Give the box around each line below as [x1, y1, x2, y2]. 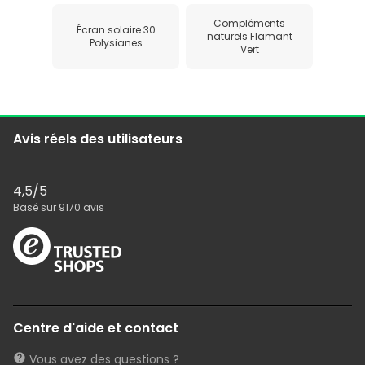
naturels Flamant [206, 29, 292, 43]
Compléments [213, 15, 285, 30]
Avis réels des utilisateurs [13, 129, 182, 148]
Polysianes [89, 35, 143, 50]
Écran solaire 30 [76, 22, 156, 37]
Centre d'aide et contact [13, 318, 178, 337]
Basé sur [13, 200, 59, 214]
